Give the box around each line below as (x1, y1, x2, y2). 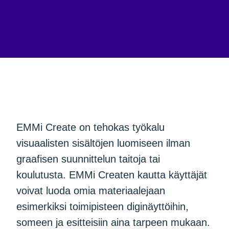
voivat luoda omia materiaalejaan (16, 185, 166, 197)
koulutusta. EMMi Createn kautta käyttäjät (16, 169, 208, 181)
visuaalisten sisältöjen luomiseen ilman (16, 138, 191, 149)
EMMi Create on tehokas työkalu (16, 122, 165, 133)
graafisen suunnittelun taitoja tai (16, 153, 161, 165)
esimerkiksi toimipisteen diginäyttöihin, (16, 201, 189, 213)
